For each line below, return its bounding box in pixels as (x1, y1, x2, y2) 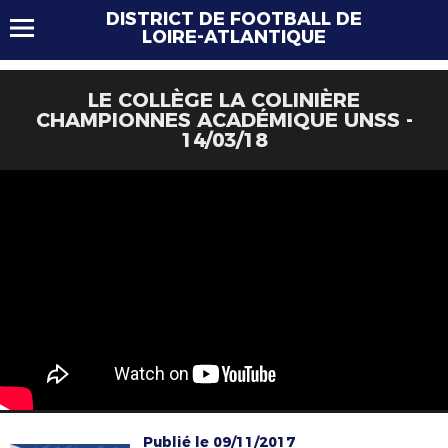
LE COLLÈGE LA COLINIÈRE (88, 88, 360, 112)
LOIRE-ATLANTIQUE (142, 26, 326, 48)
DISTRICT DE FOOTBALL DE (106, 8, 362, 30)
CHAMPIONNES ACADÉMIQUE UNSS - (35, 108, 413, 132)
